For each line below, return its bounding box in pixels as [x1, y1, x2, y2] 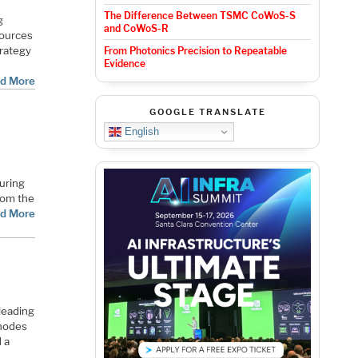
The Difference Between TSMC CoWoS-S [103, 10, 296, 22]
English [121, 125, 159, 137]
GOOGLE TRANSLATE [149, 106, 266, 118]
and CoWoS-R [103, 22, 169, 35]
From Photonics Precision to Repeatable [103, 45, 287, 58]
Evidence [103, 58, 145, 70]
